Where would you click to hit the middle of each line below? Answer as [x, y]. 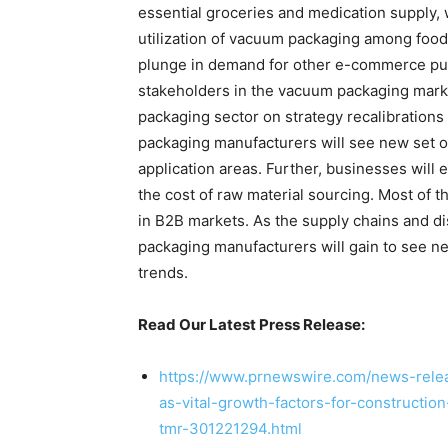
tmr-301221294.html [230, 428]
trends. [163, 272]
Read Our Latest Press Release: [251, 324]
